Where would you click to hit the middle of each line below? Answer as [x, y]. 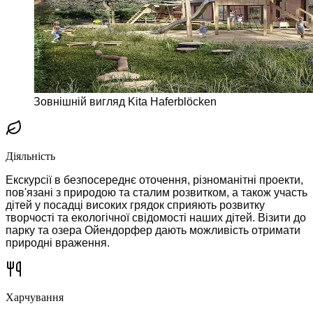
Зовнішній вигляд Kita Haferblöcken [125, 101]
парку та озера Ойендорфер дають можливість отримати [153, 230]
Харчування [35, 297]
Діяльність [30, 156]
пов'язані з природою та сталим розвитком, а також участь [156, 192]
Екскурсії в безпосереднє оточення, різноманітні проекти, [154, 180]
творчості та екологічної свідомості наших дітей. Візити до [156, 217]
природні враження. [58, 242]
